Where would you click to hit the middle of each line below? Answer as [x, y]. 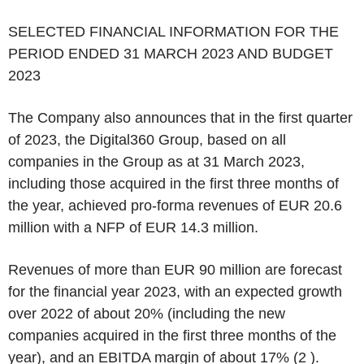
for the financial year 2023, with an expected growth [175, 292]
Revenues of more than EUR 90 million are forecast [175, 270]
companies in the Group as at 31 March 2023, [156, 162]
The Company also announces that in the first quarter [180, 118]
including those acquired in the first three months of [173, 184]
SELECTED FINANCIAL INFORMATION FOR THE [173, 32]
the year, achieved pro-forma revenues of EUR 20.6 [175, 206]
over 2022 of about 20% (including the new [147, 314]
